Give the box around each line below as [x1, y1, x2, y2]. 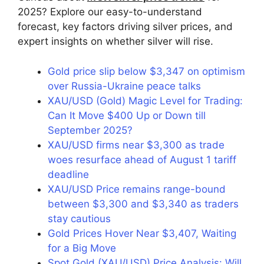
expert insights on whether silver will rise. [18, 35, 213, 48]
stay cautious [48, 212, 111, 225]
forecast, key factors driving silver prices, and [18, 21, 233, 33]
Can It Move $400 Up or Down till [48, 109, 206, 121]
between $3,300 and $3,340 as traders [48, 197, 239, 210]
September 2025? [48, 124, 133, 136]
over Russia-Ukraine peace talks [48, 80, 201, 92]
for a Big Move [48, 242, 116, 254]
